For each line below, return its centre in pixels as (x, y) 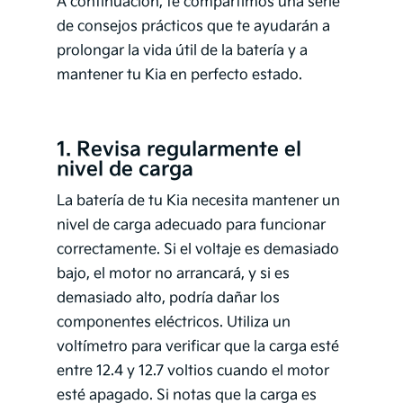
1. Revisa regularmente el (179, 150)
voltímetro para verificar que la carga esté (197, 347)
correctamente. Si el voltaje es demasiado (197, 250)
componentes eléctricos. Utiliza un (173, 323)
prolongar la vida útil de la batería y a (182, 51)
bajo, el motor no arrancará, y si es (173, 274)
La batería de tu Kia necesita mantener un (198, 201)
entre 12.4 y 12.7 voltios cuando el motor (193, 372)
